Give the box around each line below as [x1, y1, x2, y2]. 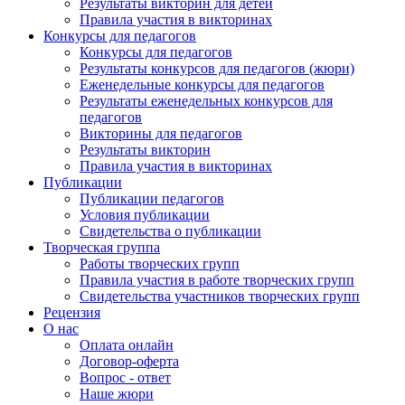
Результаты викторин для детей [80, 2, 273, 18]
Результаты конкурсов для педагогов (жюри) [80, 67, 354, 83]
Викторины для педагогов [80, 132, 242, 148]
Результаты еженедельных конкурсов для [80, 99, 333, 116]
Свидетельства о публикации [80, 230, 261, 246]
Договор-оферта [80, 360, 179, 376]
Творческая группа [43, 246, 160, 262]
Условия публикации [80, 213, 210, 230]
